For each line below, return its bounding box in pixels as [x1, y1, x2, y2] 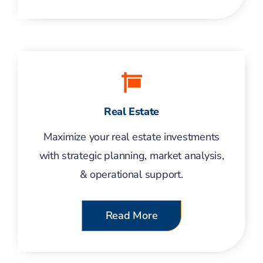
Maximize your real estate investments [43, 130, 220, 144]
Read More [105, 208, 158, 222]
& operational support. [80, 167, 183, 181]
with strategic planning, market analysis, [39, 149, 224, 163]
